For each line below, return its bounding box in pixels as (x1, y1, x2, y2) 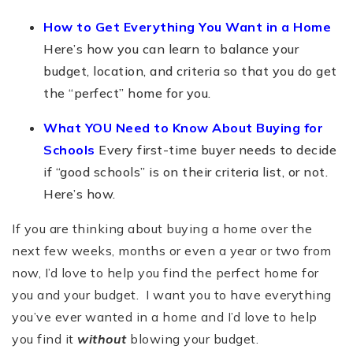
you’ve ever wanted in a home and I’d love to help (12, 308, 318, 325)
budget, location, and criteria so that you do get (43, 62, 337, 79)
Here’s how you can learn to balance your (43, 40, 299, 57)
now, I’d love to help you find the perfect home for (12, 264, 319, 281)
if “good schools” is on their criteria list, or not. (43, 163, 328, 180)
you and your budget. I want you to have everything (12, 286, 332, 303)
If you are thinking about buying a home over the (12, 220, 312, 236)
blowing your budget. (130, 330, 258, 347)
